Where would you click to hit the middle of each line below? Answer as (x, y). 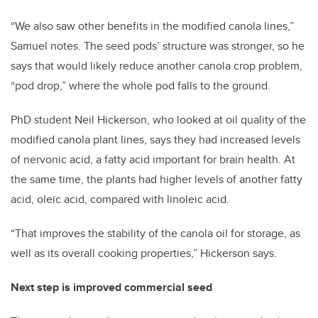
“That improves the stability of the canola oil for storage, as (155, 233)
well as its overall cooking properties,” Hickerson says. (144, 253)
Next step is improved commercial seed (111, 287)
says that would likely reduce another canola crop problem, (157, 65)
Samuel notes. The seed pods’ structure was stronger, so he (158, 45)
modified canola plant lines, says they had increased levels (155, 139)
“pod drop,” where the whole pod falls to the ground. (141, 85)
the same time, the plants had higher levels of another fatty (157, 179)
